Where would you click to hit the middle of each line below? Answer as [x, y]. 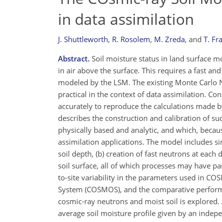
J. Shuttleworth [83, 39]
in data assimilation [126, 19]
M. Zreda [169, 39]
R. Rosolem [131, 39]
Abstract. [74, 58]
